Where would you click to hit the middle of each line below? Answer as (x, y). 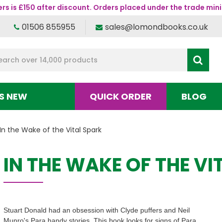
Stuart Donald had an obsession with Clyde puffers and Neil (96, 210)
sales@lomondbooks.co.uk (156, 27)
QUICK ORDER (121, 96)
